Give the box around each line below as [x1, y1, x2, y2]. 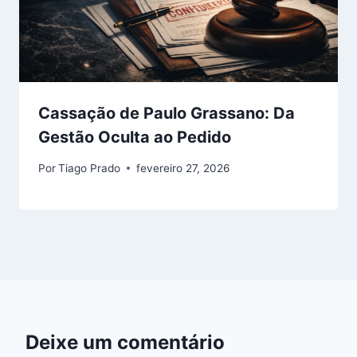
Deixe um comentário [25, 330, 225, 354]
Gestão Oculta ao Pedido [38, 127, 231, 147]
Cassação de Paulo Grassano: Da [38, 104, 295, 124]
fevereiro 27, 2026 [136, 161, 230, 175]
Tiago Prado [58, 161, 121, 175]
